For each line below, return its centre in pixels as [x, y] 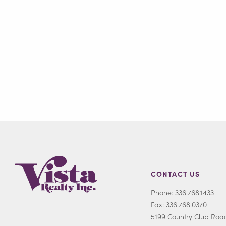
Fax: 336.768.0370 [179, 205]
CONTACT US [176, 174]
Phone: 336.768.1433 [182, 192]
